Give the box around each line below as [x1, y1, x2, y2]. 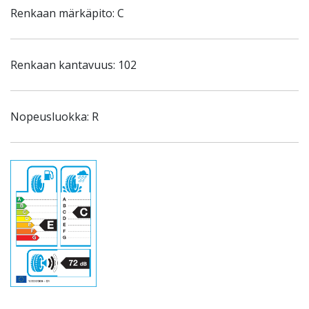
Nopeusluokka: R [10, 109, 99, 124]
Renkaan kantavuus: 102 [10, 57, 137, 72]
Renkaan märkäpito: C [10, 6, 124, 21]
